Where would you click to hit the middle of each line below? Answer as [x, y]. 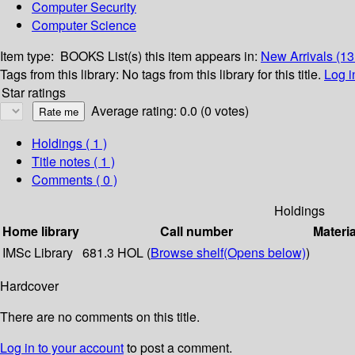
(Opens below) [265, 253]
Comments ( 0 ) [74, 180]
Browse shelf [187, 253]
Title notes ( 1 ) [73, 162]
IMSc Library [38, 253]
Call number [196, 231]
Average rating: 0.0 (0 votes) [170, 111]
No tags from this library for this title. [221, 74]
